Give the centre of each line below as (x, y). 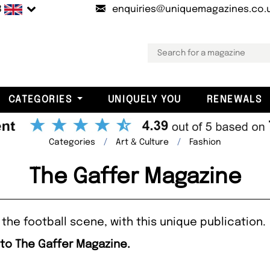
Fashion (205, 142)
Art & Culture (142, 142)
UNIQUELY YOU (144, 99)
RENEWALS (234, 99)
